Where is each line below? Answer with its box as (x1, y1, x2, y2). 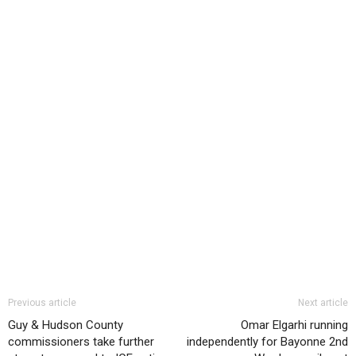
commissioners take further (8, 334, 154, 349)
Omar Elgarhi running (241, 317, 348, 332)
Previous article (8, 296, 76, 308)
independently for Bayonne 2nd (187, 334, 348, 349)
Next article (298, 296, 348, 308)
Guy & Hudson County (8, 317, 123, 332)
